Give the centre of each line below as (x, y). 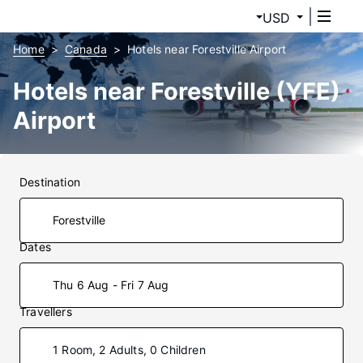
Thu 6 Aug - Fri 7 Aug (111, 285)
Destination (50, 182)
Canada (85, 49)
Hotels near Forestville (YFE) (177, 91)
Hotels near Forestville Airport (207, 49)
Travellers (46, 312)
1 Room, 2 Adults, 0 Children (129, 350)
